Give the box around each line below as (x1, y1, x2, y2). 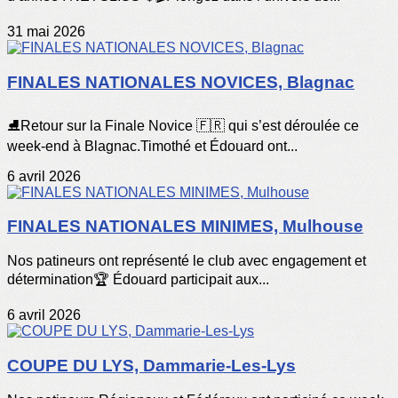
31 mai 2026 (7, 24, 85, 40)
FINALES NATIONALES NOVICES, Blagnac (7, 73, 354, 92)
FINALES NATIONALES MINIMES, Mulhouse (7, 217, 363, 236)
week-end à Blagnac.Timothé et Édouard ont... (7, 138, 298, 154)
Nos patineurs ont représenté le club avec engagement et (7, 253, 366, 269)
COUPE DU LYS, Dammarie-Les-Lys (7, 355, 296, 375)
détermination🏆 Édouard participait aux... (7, 272, 269, 288)
